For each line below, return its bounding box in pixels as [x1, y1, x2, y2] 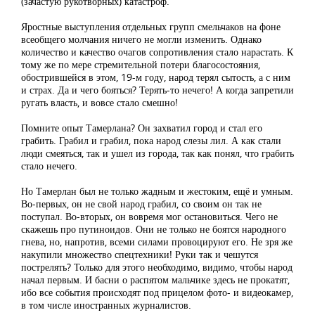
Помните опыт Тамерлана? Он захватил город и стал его [21, 121, 262, 134]
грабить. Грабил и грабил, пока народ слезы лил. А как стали [21, 134, 281, 147]
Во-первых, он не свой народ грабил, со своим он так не [21, 197, 262, 210]
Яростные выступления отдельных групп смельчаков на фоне [21, 20, 281, 33]
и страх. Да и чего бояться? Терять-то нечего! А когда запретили [21, 83, 294, 96]
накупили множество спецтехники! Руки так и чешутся [21, 247, 258, 261]
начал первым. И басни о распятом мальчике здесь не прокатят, [21, 273, 290, 286]
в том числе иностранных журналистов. [21, 298, 191, 311]
